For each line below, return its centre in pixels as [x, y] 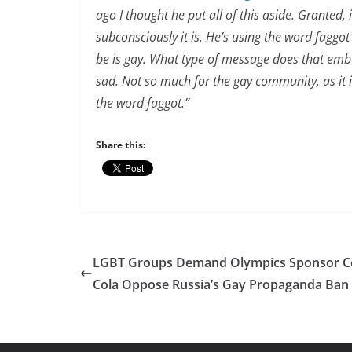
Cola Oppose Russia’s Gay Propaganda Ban [221, 284]
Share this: [121, 145]
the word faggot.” [143, 103]
